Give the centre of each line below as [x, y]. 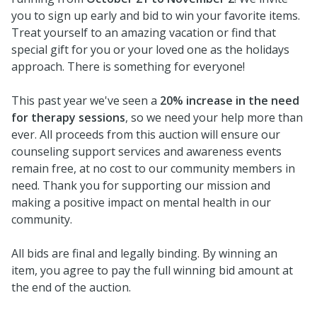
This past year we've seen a [86, 100]
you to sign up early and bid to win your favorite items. [156, 16]
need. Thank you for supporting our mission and [141, 185]
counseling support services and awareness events [146, 151]
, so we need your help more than [214, 117]
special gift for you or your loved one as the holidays [150, 50]
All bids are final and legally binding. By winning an [144, 253]
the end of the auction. [71, 287]
